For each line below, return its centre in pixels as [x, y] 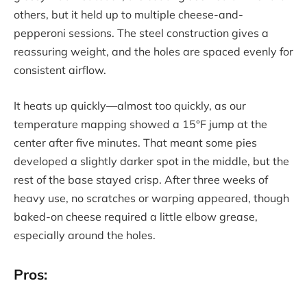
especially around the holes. [85, 235]
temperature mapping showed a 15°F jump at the [140, 124]
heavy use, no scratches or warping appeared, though [151, 198]
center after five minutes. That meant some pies [135, 143]
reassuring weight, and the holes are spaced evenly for [153, 52]
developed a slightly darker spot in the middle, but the [151, 161]
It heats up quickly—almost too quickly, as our [130, 106]
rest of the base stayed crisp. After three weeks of [141, 180]
